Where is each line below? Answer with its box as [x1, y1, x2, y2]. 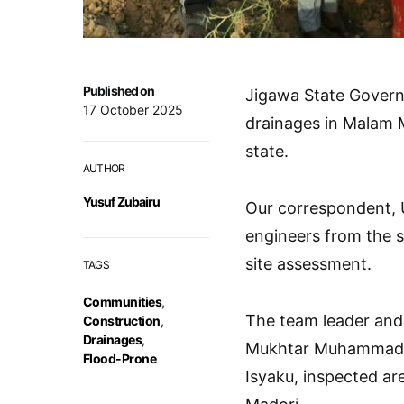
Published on [83, 83, 155, 98]
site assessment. [245, 254, 372, 273]
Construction [83, 313, 161, 328]
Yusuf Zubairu [83, 194, 161, 209]
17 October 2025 [83, 102, 183, 117]
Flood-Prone [83, 351, 157, 366]
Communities [83, 294, 162, 309]
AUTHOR [83, 161, 125, 175]
